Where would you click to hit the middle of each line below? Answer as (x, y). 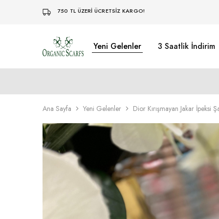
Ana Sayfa (57, 109)
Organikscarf (63, 49)
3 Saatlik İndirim (186, 46)
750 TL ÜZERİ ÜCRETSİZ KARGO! (101, 11)
